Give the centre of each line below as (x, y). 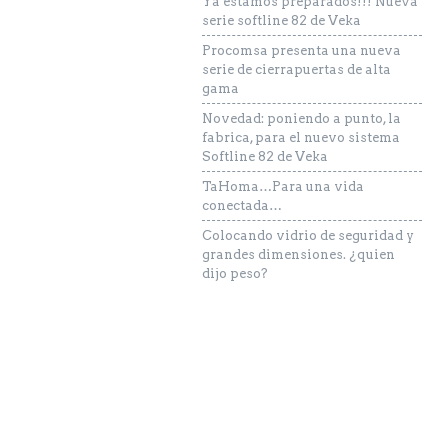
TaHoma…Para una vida (283, 186)
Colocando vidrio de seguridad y (308, 235)
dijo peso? (235, 273)
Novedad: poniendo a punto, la (301, 118)
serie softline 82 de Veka (281, 20)
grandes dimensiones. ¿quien (298, 254)
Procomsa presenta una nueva (301, 50)
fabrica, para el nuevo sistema (301, 137)
